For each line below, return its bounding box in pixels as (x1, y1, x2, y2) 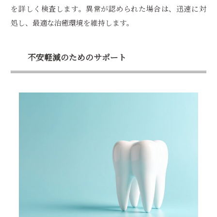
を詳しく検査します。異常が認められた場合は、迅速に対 (11, 3, 206, 14)
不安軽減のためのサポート (28, 51, 127, 63)
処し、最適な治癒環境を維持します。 (11, 17, 134, 28)
